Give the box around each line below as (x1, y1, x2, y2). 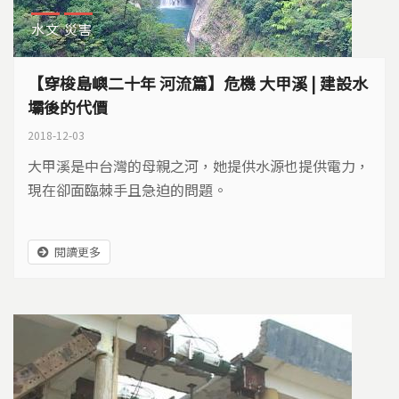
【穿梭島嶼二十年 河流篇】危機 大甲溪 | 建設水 (28, 71, 368, 94)
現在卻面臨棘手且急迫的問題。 (28, 179, 227, 200)
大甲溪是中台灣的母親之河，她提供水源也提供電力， (28, 155, 370, 176)
